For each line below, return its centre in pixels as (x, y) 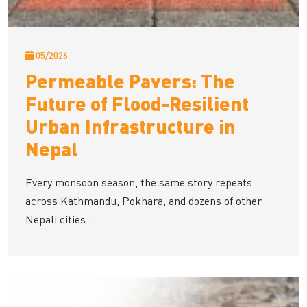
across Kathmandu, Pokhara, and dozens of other (144, 201)
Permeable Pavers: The (130, 81)
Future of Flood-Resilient (137, 103)
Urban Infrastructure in (131, 126)
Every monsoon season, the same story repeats (139, 183)
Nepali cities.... (61, 220)
